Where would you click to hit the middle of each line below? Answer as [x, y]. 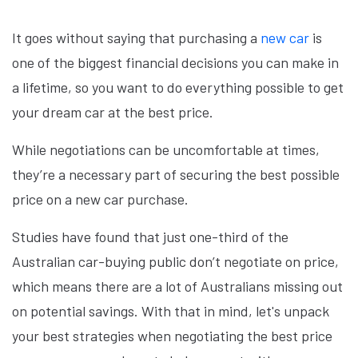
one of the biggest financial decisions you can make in [175, 62]
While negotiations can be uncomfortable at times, [166, 149]
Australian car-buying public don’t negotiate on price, [175, 261]
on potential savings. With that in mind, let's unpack [171, 311]
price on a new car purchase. [100, 199]
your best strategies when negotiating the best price [172, 336]
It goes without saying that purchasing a [136, 38]
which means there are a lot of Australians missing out [177, 286]
